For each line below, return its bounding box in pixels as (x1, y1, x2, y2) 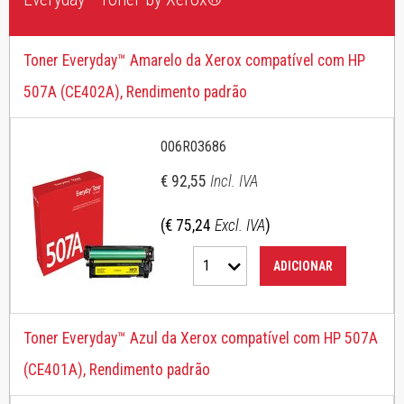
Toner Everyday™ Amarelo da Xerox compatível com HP (23, 51, 365, 69)
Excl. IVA (215, 216, 265, 234)
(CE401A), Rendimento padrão (23, 361, 210, 379)
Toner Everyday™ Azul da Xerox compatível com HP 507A (23, 329, 378, 347)
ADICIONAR (273, 259, 333, 273)
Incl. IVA (210, 172, 258, 190)
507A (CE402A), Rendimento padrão (23, 83, 247, 101)
